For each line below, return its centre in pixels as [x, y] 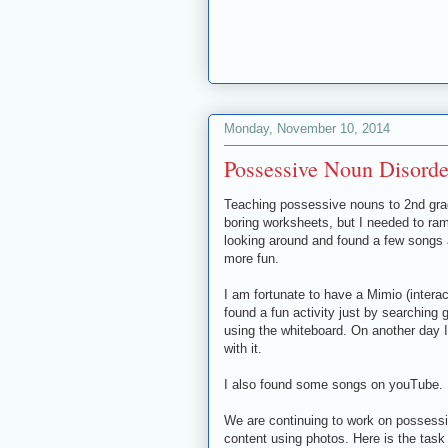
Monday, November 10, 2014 [307, 129]
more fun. [251, 258]
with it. [243, 348]
